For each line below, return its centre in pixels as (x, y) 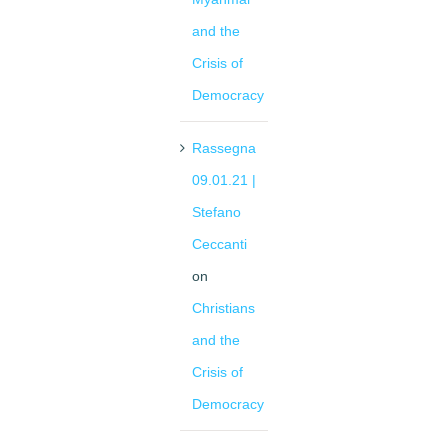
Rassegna (224, 148)
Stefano (216, 212)
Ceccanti (219, 244)
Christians (223, 308)
